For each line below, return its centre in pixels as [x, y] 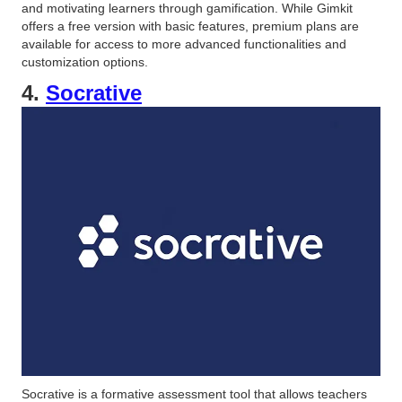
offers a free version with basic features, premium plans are [190, 26]
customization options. [85, 62]
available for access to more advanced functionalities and [184, 44]
